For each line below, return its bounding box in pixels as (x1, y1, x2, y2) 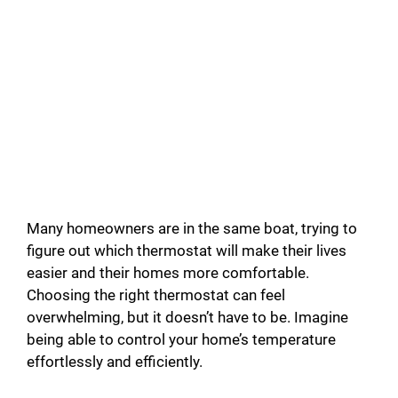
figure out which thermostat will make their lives (27, 242, 346, 260)
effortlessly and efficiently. (27, 353, 203, 371)
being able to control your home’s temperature (27, 330, 336, 349)
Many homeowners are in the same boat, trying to (27, 219, 357, 238)
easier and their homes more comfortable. (27, 264, 309, 283)
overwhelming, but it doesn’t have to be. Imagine (27, 308, 348, 327)
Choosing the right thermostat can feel (27, 286, 285, 305)
